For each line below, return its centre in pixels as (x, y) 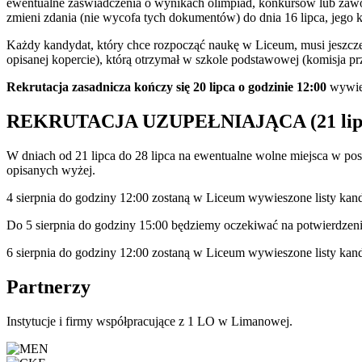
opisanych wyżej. (51, 170)
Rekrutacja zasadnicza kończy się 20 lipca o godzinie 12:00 (166, 87)
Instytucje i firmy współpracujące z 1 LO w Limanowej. (149, 321)
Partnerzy (48, 286)
